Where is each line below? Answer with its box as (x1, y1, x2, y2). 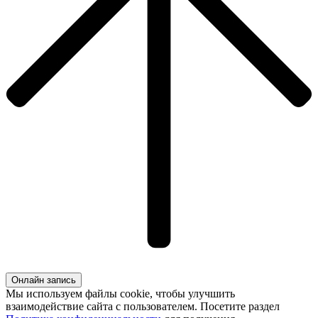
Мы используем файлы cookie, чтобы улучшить (6, 287, 235, 300)
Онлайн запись (11, 275, 76, 286)
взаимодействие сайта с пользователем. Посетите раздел (6, 300, 280, 313)
